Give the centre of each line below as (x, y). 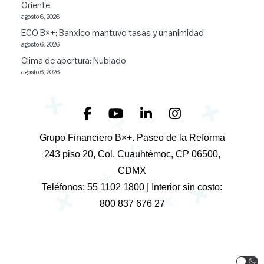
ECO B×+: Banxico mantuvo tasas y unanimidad (113, 33)
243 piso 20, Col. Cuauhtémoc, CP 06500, (132, 154)
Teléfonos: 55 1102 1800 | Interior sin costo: (132, 187)
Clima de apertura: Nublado (74, 61)
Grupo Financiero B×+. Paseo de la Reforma (132, 137)
